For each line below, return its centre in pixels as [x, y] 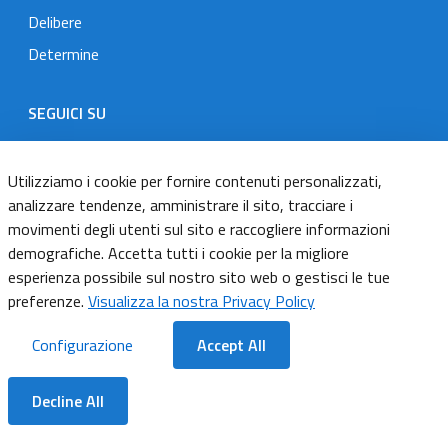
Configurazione [82, 345]
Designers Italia [101, 147]
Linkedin [247, 147]
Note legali [64, 372]
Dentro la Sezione [109, 421]
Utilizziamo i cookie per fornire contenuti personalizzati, [195, 181]
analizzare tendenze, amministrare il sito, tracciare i [180, 205]
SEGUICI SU [67, 112]
